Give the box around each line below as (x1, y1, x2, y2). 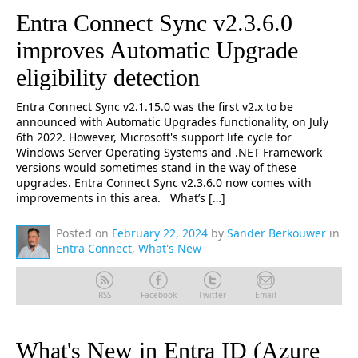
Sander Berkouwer (227, 225, 326, 241)
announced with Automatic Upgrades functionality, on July (16, 114, 328, 129)
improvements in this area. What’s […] (16, 190, 225, 205)
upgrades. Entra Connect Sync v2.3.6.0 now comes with (16, 175, 312, 190)
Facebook (140, 289, 177, 300)
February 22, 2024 (112, 225, 208, 241)
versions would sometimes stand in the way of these (16, 160, 296, 175)
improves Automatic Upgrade (16, 37, 298, 63)
